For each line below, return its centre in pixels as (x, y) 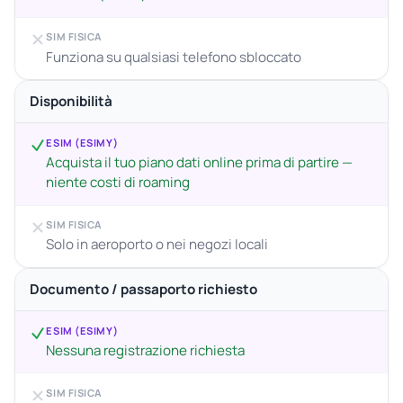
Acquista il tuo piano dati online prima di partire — (200, 163)
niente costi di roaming (118, 183)
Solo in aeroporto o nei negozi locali (157, 245)
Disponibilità (71, 102)
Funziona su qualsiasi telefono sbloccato (174, 57)
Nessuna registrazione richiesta (146, 350)
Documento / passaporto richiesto (143, 289)
